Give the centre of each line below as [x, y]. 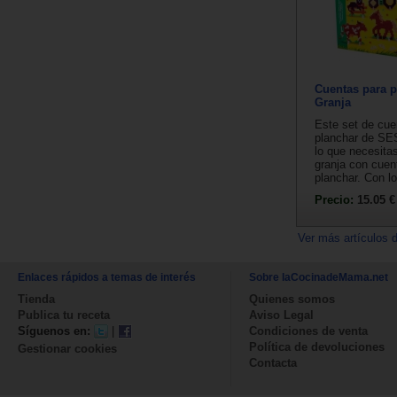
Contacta [273, 362]
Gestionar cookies [67, 348]
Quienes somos [292, 299]
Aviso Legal [281, 315]
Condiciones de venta [308, 331]
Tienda [36, 299]
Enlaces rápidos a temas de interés [107, 277]
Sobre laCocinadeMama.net [319, 277]
